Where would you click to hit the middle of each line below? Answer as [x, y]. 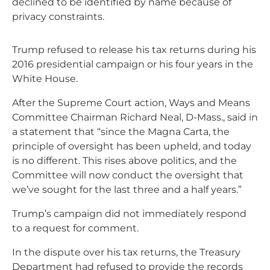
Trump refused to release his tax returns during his [134, 50]
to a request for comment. [75, 228]
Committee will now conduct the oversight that [128, 175]
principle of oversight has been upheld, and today [132, 146]
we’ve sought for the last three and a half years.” [127, 190]
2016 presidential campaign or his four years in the [133, 64]
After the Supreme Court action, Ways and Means [131, 103]
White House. [45, 79]
